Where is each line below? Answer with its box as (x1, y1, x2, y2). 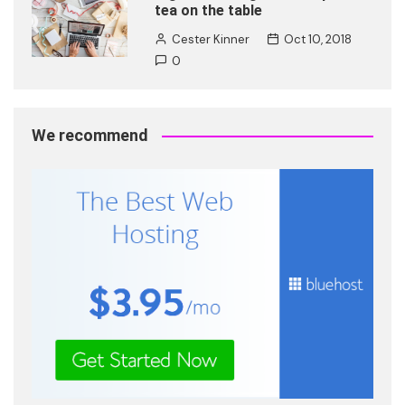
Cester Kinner (171, 32, 250, 48)
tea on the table (154, 2, 262, 20)
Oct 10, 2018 (283, 32, 352, 48)
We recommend (32, 126, 148, 146)
